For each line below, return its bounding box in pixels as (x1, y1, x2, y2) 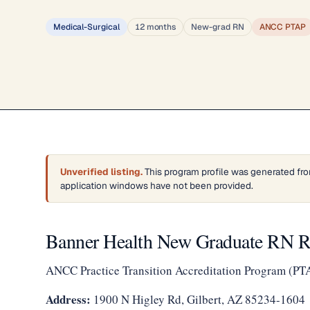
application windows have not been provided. (60, 179, 253, 192)
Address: (45, 291, 91, 308)
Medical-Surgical (53, 21, 120, 33)
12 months (134, 21, 176, 33)
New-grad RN (191, 21, 244, 33)
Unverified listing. (60, 165, 143, 178)
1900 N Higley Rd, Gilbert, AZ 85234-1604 (90, 291, 305, 307)
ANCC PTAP (259, 21, 307, 33)
